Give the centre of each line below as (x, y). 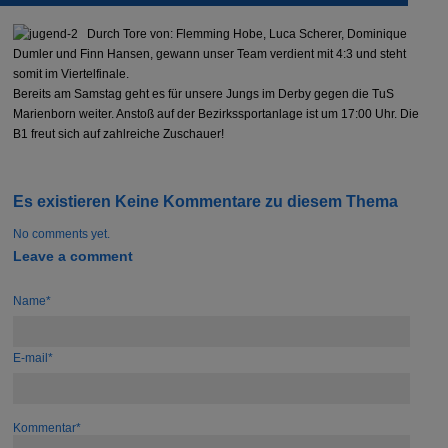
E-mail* (33, 357)
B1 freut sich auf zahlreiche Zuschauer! (119, 133)
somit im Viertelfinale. (71, 73)
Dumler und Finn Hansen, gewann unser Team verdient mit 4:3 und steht (210, 53)
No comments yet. (62, 234)
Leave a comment (73, 257)
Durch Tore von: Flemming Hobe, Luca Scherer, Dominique (246, 33)
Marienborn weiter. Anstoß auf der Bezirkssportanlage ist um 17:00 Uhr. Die (216, 113)
